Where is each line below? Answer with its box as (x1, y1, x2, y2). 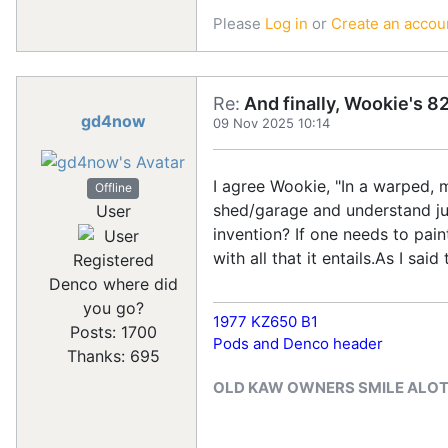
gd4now (80, 110, 146, 131)
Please (213, 13, 265, 33)
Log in (265, 13, 308, 33)
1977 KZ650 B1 (213, 311, 318, 331)
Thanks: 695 (66, 346, 160, 367)
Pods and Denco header (213, 333, 383, 353)
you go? (82, 298, 144, 319)
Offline (94, 180, 132, 196)
